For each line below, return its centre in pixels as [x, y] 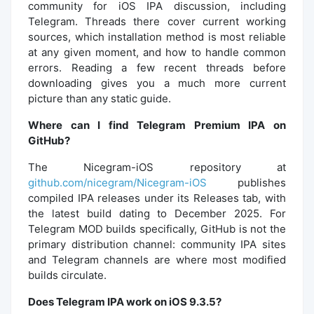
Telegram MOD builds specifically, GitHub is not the [157, 228]
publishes [246, 182]
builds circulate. [67, 275]
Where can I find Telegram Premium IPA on [157, 125]
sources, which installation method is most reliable [157, 36]
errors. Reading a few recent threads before [157, 67]
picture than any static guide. [100, 98]
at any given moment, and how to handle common [157, 52]
